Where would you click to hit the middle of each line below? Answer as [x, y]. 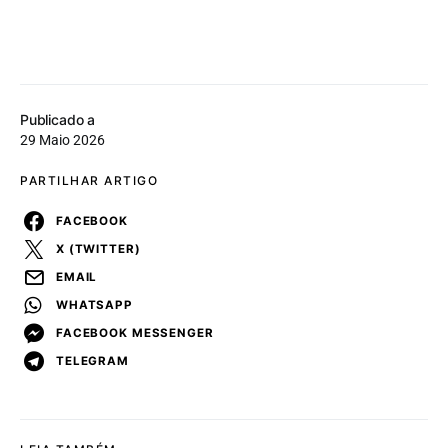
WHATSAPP [94, 304]
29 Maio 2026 [62, 140]
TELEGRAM [92, 360]
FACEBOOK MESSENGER [135, 332]
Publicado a [58, 120]
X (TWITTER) [98, 248]
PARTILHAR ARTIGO [89, 181]
